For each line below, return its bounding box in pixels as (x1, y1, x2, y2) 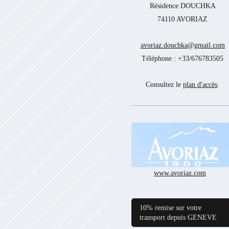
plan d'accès (183, 80, 218, 88)
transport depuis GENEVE (140, 213, 217, 221)
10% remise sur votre (140, 203, 201, 212)
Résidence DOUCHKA (149, 2, 216, 10)
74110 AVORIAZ (157, 14, 208, 23)
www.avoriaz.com (154, 168, 206, 177)
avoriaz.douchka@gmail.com (140, 41, 225, 50)
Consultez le (146, 80, 184, 88)
